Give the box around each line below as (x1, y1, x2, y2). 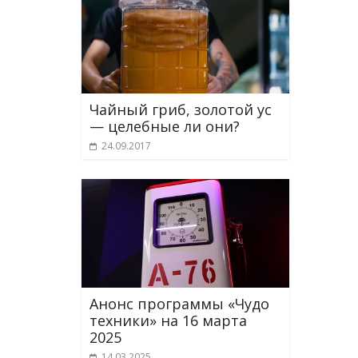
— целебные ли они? (89, 116, 240, 136)
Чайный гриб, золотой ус (89, 99, 272, 119)
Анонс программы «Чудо (89, 294, 269, 314)
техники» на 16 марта (89, 311, 247, 331)
